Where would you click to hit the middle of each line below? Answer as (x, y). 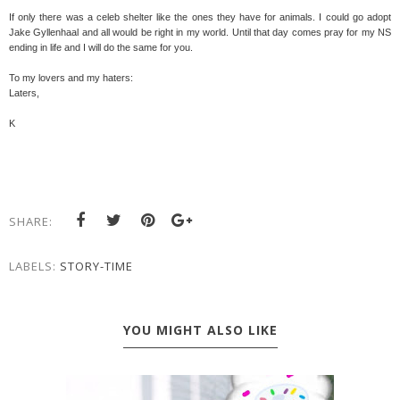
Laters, (25, 93)
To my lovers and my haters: (71, 78)
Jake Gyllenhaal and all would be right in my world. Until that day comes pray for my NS (200, 33)
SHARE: (31, 222)
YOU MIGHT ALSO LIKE (200, 330)
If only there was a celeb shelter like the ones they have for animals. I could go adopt (200, 17)
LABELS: (34, 267)
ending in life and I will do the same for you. (101, 48)
